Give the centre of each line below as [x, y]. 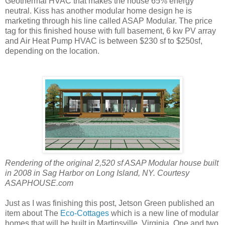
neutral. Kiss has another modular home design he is [98, 11]
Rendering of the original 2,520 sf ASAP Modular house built [112, 163]
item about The [33, 213]
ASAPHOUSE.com [39, 183]
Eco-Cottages [85, 213]
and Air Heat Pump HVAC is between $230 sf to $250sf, [104, 41]
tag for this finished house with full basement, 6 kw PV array [110, 31]
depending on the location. [52, 51]
